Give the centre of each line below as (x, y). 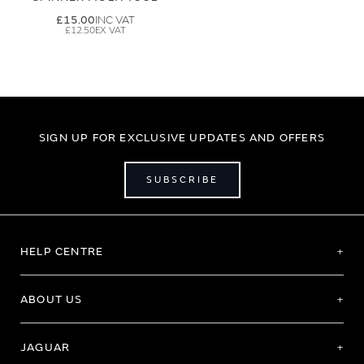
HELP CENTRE (62, 251)
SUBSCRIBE (182, 180)
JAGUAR (45, 347)
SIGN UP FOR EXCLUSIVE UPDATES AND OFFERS (182, 138)
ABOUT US (52, 299)
